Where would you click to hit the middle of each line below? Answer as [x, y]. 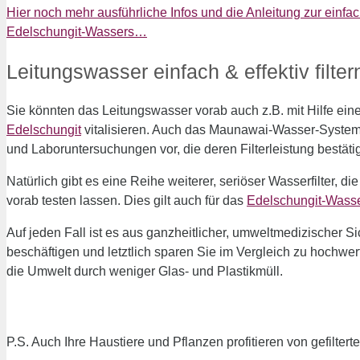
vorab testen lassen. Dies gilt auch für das [127, 200]
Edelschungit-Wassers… [77, 32]
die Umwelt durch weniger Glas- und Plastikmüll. [145, 271]
